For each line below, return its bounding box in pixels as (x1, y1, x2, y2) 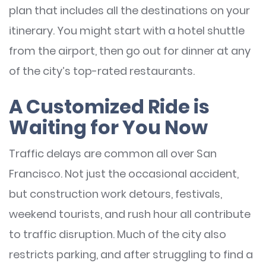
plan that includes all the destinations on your (9, 3, 250, 18)
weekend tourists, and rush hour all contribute (9, 207, 251, 222)
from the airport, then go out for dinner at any (9, 43, 251, 59)
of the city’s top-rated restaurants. (9, 64, 195, 79)
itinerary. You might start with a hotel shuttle (9, 23, 245, 39)
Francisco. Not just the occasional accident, (9, 166, 239, 182)
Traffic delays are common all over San (9, 146, 217, 161)
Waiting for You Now (9, 114, 208, 141)
